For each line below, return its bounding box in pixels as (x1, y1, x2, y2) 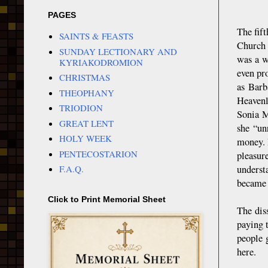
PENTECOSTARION (59, 147, 138, 160)
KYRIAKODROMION (59, 56, 143, 68)
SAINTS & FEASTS (59, 30, 133, 42)
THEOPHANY (59, 86, 114, 99)
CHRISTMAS (59, 71, 110, 84)
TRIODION (59, 102, 103, 114)
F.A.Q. (59, 163, 84, 175)
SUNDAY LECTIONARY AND (59, 45, 177, 57)
